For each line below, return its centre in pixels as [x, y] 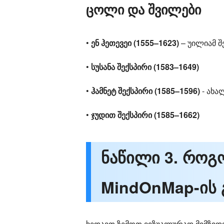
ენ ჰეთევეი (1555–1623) [135, 43]
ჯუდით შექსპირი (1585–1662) [145, 115]
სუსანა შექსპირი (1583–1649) [145, 67]
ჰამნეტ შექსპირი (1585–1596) [145, 91]
